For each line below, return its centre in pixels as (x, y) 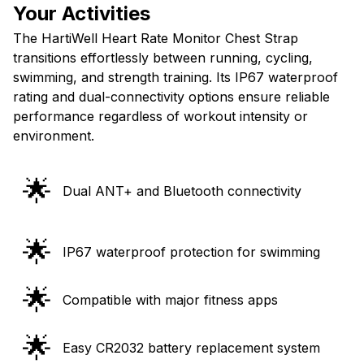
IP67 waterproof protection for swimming (191, 252)
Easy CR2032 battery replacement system (191, 348)
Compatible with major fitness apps (170, 300)
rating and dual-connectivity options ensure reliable (171, 97)
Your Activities (82, 14)
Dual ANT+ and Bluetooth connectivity (182, 191)
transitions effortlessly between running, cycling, (163, 58)
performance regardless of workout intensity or (160, 117)
